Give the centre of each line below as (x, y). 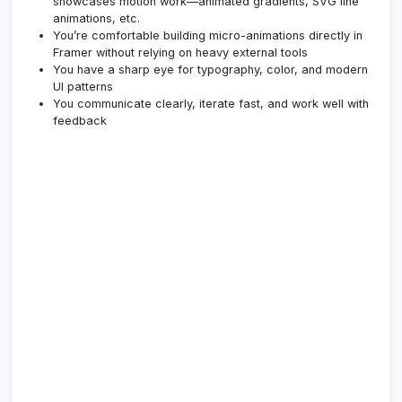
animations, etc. (96, 18)
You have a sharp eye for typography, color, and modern (210, 69)
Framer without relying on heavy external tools (180, 52)
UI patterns (83, 86)
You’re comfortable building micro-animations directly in (208, 35)
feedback (80, 120)
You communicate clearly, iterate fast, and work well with (211, 103)
